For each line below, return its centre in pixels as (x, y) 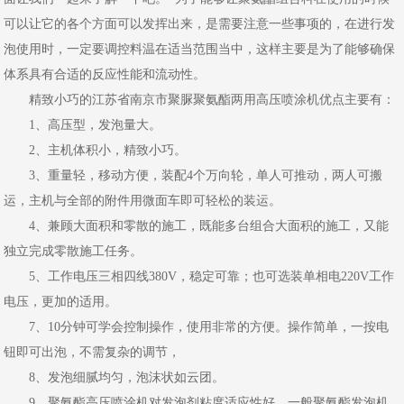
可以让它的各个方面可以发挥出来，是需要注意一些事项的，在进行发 (200, 24)
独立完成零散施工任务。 (73, 251)
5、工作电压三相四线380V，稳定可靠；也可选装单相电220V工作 (199, 276)
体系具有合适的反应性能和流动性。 (105, 74)
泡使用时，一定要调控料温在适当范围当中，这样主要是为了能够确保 (200, 49)
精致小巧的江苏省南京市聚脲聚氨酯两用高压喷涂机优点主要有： (200, 100)
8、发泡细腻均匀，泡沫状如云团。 (115, 377)
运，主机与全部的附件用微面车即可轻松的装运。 (143, 201)
